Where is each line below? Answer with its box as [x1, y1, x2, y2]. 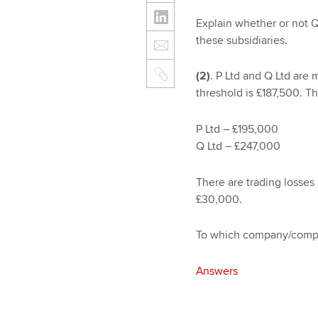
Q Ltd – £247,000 [195, 138, 280, 153]
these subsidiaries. [195, 33, 287, 48]
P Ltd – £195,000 [195, 121, 278, 136]
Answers [195, 263, 238, 278]
